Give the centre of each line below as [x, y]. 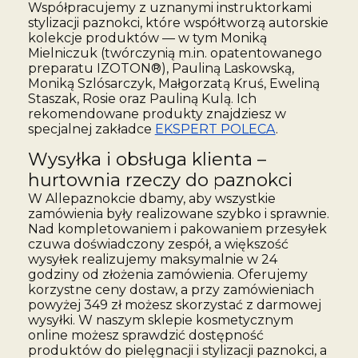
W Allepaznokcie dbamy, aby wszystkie [151, 198]
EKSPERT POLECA [215, 129]
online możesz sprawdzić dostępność [145, 335]
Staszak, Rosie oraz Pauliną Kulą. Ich [142, 98]
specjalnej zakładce [91, 129]
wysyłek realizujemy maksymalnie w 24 [152, 259]
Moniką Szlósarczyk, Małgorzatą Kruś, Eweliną [173, 83]
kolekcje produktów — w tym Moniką [147, 38]
